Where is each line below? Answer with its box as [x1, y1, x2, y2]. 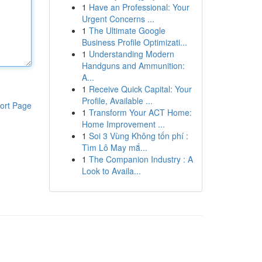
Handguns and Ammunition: [81, 60, 185, 71]
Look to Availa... [81, 165, 141, 177]
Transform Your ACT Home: [88, 106, 192, 118]
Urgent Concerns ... [81, 13, 154, 25]
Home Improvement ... [81, 118, 165, 130]
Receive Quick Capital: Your [88, 83, 192, 95]
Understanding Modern [88, 48, 174, 60]
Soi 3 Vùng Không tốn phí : [88, 130, 188, 142]
